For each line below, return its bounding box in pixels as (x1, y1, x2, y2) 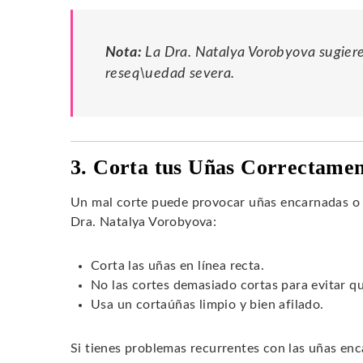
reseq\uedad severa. (105, 66, 235, 80)
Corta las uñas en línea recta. (91, 258, 264, 272)
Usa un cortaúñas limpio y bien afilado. (91, 297, 324, 311)
